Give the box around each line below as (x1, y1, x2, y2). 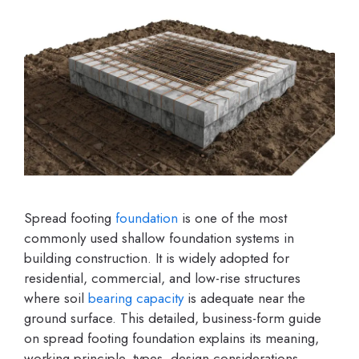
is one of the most (178, 208, 287, 228)
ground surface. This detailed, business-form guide (24, 308, 321, 328)
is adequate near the (184, 288, 305, 308)
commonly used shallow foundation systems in (24, 228, 294, 248)
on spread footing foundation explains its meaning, (24, 328, 319, 348)
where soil (24, 288, 88, 308)
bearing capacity (88, 288, 184, 308)
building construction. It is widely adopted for (24, 248, 289, 268)
